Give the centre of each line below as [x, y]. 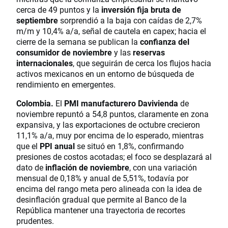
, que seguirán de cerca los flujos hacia [142, 63]
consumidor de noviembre [64, 52]
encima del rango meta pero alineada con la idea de [109, 188]
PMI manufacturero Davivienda [121, 103]
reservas [149, 52]
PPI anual [57, 146]
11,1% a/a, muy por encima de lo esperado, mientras [110, 135]
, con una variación [163, 167]
